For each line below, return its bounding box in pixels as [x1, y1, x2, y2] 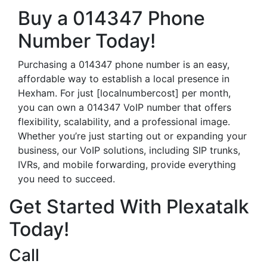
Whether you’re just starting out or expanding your [18, 130, 247, 142]
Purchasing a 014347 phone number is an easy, [18, 58, 229, 70]
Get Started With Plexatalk [9, 195, 249, 218]
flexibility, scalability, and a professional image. [18, 116, 230, 128]
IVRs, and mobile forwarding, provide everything [18, 159, 236, 170]
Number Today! [18, 29, 156, 52]
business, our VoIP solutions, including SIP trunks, [18, 144, 240, 156]
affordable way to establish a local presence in [18, 73, 229, 85]
